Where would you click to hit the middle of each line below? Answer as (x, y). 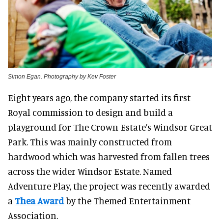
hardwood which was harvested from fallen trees (109, 156)
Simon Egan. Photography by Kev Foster (62, 76)
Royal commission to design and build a (90, 112)
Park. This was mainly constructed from (90, 141)
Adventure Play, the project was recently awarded (109, 186)
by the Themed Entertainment (127, 200)
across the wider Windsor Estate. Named (90, 171)
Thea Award (39, 200)
